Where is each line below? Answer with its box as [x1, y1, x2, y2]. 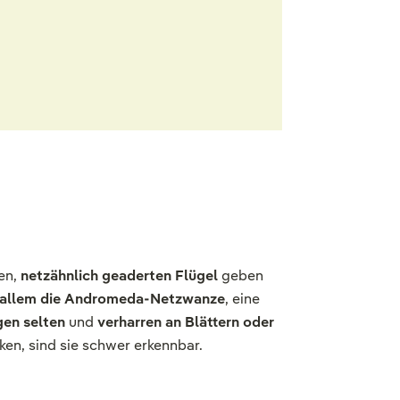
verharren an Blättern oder [97, 312, 274, 331]
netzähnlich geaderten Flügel [21, 265, 218, 285]
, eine [225, 288, 260, 308]
